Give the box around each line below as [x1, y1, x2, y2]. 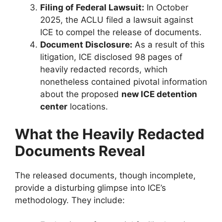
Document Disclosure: [40, 40, 132, 50]
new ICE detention [121, 89, 197, 100]
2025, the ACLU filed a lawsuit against [40, 15, 193, 25]
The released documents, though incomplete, [15, 170, 196, 180]
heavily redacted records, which [40, 64, 167, 75]
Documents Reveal [15, 142, 145, 160]
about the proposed [40, 89, 121, 100]
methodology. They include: [15, 195, 125, 205]
